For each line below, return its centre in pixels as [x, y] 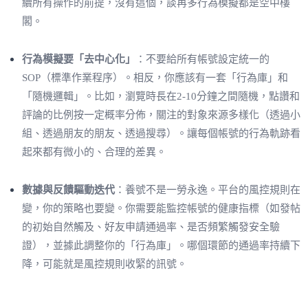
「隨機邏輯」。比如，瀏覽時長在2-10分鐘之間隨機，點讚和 [161, 96]
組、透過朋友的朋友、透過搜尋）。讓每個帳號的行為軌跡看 [161, 133]
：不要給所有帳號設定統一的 [202, 59]
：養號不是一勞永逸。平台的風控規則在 [208, 189]
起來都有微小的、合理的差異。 [94, 152]
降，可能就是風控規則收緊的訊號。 [104, 264]
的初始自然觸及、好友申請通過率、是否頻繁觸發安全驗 [151, 227]
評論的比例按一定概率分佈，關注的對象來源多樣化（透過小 [161, 114]
